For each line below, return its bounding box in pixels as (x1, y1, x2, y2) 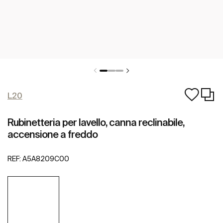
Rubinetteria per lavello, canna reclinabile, (7, 116, 184, 128)
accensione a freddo (7, 128, 98, 140)
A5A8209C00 (22, 155, 69, 163)
